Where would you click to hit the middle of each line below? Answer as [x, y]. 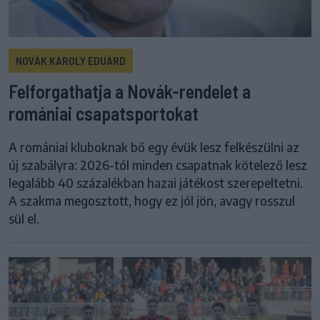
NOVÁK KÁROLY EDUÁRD [71, 60]
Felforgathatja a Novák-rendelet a [130, 91]
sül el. [24, 218]
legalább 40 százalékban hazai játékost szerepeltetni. [156, 182]
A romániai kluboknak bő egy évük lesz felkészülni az [154, 147]
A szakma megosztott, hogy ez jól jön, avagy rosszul [152, 200]
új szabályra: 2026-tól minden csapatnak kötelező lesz [158, 165]
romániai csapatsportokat [104, 113]
